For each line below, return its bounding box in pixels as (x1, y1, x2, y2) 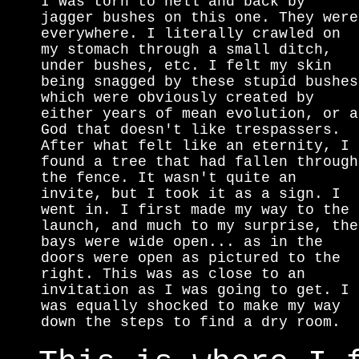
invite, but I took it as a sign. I (41, 186, 341, 202)
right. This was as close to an (41, 266, 305, 282)
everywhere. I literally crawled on (41, 26, 341, 42)
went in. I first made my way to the (41, 202, 349, 218)
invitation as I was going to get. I (41, 282, 349, 298)
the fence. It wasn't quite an (41, 170, 296, 186)
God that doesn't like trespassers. (41, 122, 341, 138)
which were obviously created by (41, 90, 314, 106)
